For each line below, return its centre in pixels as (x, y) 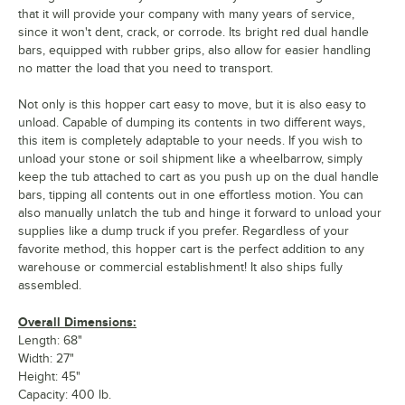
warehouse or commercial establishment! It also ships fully (180, 268)
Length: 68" (50, 341)
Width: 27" (46, 359)
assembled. (50, 286)
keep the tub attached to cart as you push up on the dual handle (198, 177)
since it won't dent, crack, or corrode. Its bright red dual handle (193, 33)
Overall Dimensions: (77, 322)
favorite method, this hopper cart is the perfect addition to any (191, 250)
